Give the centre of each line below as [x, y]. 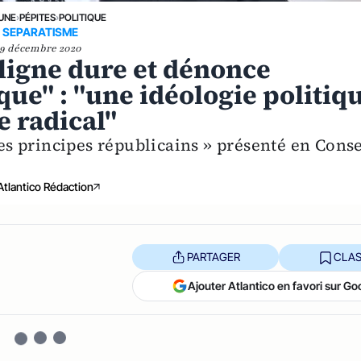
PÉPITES [37, 17]
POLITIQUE [82, 17]
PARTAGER [213, 257]
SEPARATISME [41, 31]
